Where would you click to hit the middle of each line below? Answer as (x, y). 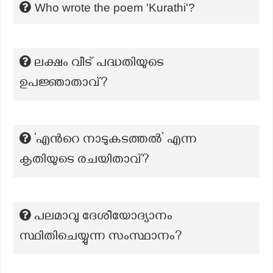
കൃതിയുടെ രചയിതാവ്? (84, 161)
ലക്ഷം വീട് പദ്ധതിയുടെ (99, 64)
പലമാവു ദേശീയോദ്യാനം (103, 218)
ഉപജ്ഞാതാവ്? (64, 84)
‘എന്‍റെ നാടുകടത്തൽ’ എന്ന (115, 141)
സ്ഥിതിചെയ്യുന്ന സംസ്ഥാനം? (101, 238)
